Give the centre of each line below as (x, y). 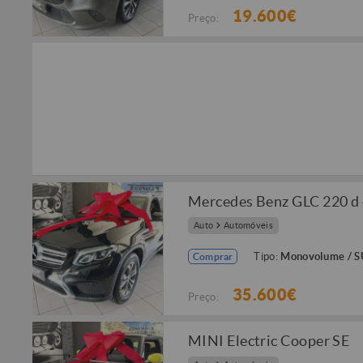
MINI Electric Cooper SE (269, 341)
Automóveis (248, 226)
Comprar (213, 256)
